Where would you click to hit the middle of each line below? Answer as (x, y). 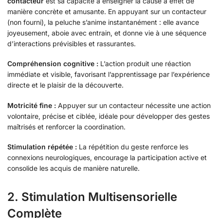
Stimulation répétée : (42, 147)
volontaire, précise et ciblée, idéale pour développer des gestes (109, 116)
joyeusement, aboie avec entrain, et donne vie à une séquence (107, 33)
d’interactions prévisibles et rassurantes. (72, 43)
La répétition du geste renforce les (133, 147)
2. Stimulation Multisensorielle (92, 197)
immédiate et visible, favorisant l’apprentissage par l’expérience (109, 74)
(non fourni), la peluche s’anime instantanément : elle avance (103, 22)
